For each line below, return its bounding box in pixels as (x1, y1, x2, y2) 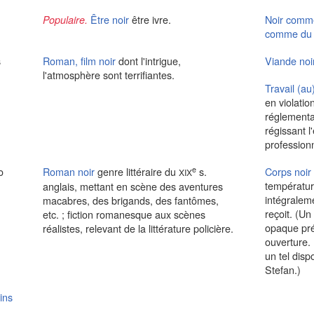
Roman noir (42, 164, 95, 179)
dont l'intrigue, (118, 53, 181, 68)
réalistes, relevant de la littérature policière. (42, 221, 233, 235)
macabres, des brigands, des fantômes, (42, 193, 219, 207)
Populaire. (42, 13, 90, 27)
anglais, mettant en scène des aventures (42, 179, 223, 193)
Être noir (90, 12, 129, 27)
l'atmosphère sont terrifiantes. (42, 67, 175, 82)
